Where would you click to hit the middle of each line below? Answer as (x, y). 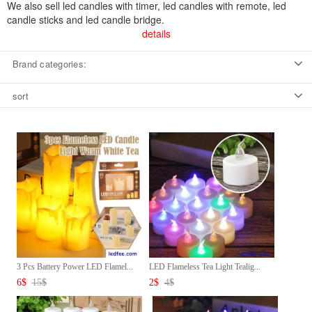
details (156, 33)
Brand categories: (49, 63)
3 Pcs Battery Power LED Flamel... (75, 266)
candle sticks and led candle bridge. (86, 19)
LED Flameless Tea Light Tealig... (205, 266)
